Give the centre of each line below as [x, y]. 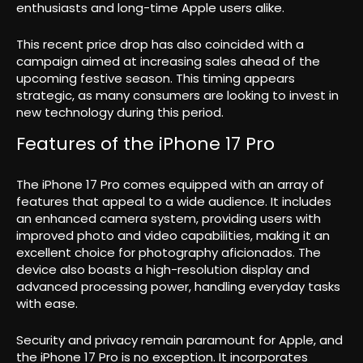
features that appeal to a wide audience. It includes [174, 202]
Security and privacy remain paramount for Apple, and [179, 340]
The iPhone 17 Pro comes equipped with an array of [170, 185]
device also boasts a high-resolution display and [163, 270]
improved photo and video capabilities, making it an [173, 236]
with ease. [47, 304]
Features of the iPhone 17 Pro [145, 144]
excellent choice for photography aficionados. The [169, 253]
